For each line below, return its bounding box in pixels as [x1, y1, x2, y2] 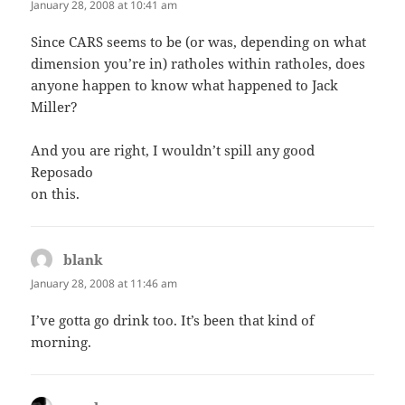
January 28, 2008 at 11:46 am [31, 276, 178, 292]
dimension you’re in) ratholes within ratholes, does [31, 54, 366, 73]
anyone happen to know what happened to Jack [31, 76, 339, 95]
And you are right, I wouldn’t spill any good [31, 141, 316, 160]
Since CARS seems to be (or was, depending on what [31, 33, 367, 52]
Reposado [31, 163, 94, 182]
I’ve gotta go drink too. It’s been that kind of [31, 311, 316, 330]
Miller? [31, 98, 79, 117]
